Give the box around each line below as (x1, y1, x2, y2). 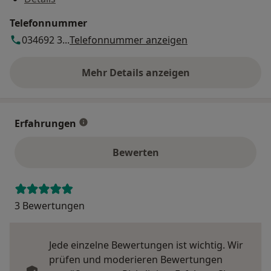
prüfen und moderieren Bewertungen (49, 253, 223, 267)
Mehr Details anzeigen (81, 66, 190, 80)
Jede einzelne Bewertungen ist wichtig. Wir (49, 238, 243, 252)
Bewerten (112, 146, 159, 160)
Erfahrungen (15, 117, 76, 131)
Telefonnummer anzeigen (70, 33, 188, 47)
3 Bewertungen (15, 199, 85, 213)
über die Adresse (134, 72, 214, 86)
